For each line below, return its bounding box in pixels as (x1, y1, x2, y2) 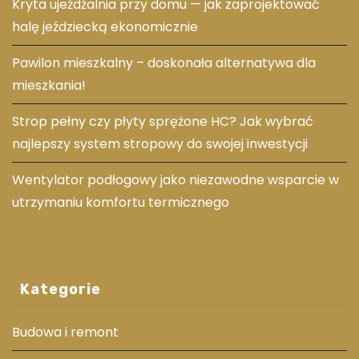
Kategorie (20, 280, 101, 299)
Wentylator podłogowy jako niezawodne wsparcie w (12, 170, 339, 189)
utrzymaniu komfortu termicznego (12, 192, 229, 212)
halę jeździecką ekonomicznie (12, 17, 198, 36)
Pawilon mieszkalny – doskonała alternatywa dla (12, 53, 316, 72)
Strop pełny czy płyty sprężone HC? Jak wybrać (12, 111, 313, 131)
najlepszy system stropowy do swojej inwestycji (12, 134, 308, 153)
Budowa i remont (12, 323, 119, 342)
